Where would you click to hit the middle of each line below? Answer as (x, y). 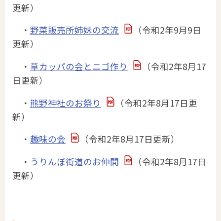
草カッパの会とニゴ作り (79, 66)
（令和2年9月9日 (167, 30)
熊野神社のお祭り (66, 103)
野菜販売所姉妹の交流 (74, 30)
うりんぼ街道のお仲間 (74, 161)
